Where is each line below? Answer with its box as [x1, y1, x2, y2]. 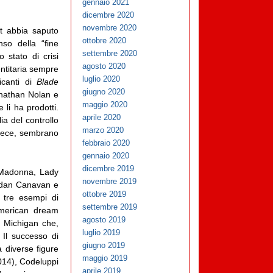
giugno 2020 [82, 87, 126, 97]
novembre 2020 [82, 23, 137, 33]
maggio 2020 [82, 100, 128, 110]
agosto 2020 [82, 62, 126, 71]
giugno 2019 [82, 241, 126, 250]
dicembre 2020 [82, 10, 135, 20]
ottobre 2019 [82, 190, 127, 199]
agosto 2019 [82, 215, 126, 225]
